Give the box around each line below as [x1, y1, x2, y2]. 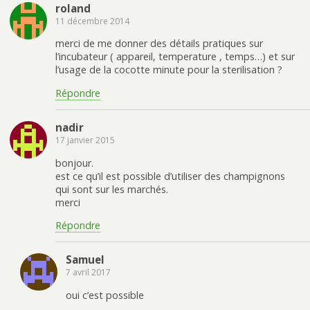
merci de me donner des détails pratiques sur [55, 37, 263, 51]
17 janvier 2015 [55, 134, 115, 147]
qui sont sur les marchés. [55, 182, 168, 196]
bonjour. [55, 156, 93, 170]
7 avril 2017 [66, 266, 111, 279]
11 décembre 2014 [55, 15, 129, 27]
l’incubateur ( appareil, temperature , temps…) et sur [55, 50, 295, 64]
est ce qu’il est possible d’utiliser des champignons [55, 169, 285, 183]
